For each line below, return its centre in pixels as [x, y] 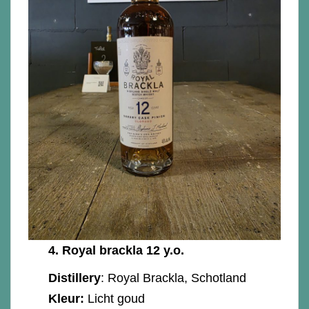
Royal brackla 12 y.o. [123, 250]
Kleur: [67, 298]
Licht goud [117, 298]
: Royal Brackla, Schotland [176, 278]
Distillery [75, 278]
